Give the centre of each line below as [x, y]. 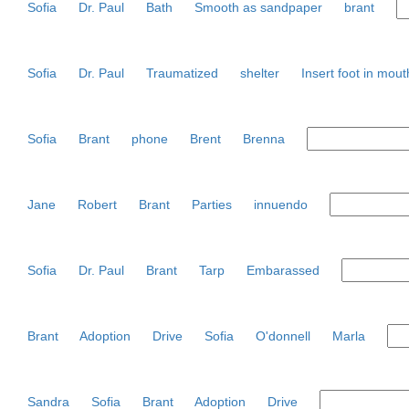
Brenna [264, 139]
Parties [212, 204]
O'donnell [283, 336]
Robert [97, 204]
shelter [260, 73]
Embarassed [283, 270]
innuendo [281, 204]
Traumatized [182, 73]
